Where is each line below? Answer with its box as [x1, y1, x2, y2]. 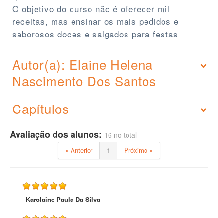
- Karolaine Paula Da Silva [22, 195, 100, 204]
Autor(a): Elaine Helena [12, 55, 153, 73]
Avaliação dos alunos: [10, 128, 104, 141]
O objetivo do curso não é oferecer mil [12, 2, 170, 15]
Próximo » [124, 145, 153, 155]
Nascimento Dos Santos [12, 72, 156, 90]
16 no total [104, 130, 137, 140]
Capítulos [12, 99, 69, 118]
